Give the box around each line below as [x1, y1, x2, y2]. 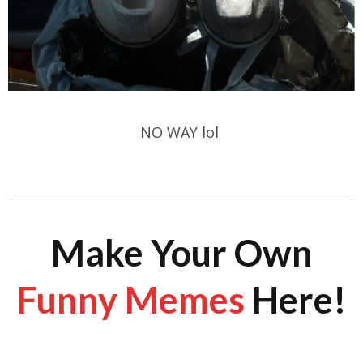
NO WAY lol [140, 122, 223, 143]
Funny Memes [16, 278, 245, 322]
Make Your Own [50, 231, 313, 275]
